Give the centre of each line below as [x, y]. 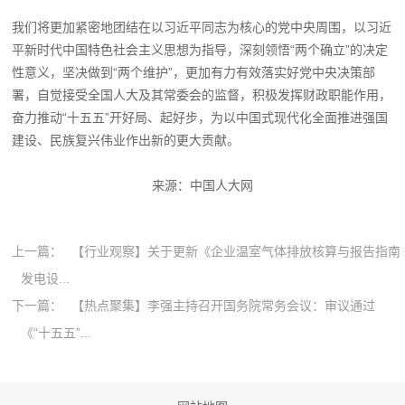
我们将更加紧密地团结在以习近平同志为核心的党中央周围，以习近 [202, 27]
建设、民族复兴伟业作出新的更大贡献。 [126, 140]
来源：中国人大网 [202, 185]
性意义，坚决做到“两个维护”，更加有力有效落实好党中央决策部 [194, 72]
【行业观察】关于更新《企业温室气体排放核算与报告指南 [236, 251]
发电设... [46, 278]
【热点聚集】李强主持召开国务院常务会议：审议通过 [224, 305]
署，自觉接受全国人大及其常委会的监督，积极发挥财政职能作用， [202, 94]
